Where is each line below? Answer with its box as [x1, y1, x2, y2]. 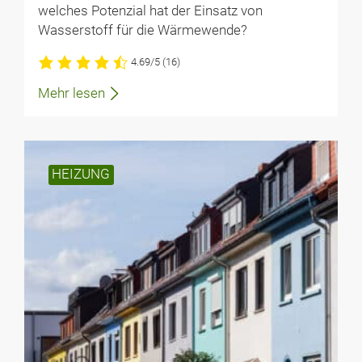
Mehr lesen [37, 85, 105, 101]
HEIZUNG [52, 166, 111, 183]
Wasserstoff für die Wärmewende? [37, 23, 247, 39]
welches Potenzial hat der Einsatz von [37, 3, 263, 19]
